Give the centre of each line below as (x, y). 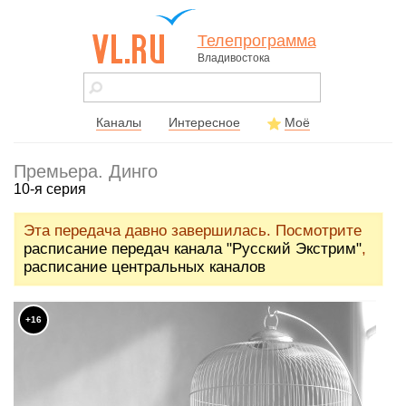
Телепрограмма (256, 41)
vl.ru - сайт (126, 73)
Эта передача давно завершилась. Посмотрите (193, 231)
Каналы (119, 122)
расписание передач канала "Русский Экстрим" (193, 249)
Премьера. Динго (86, 171)
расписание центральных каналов (145, 267)
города (115, 93)
